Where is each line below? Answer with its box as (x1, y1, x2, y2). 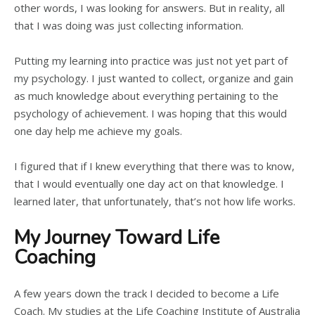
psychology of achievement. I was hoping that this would (14, 106, 287, 120)
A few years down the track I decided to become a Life (14, 286, 279, 300)
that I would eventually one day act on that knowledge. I (14, 176, 284, 191)
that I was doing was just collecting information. (14, 18, 243, 32)
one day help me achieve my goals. (14, 124, 182, 138)
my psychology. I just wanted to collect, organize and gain (14, 71, 293, 85)
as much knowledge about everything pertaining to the (14, 89, 278, 103)
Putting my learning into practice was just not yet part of (14, 53, 288, 67)
